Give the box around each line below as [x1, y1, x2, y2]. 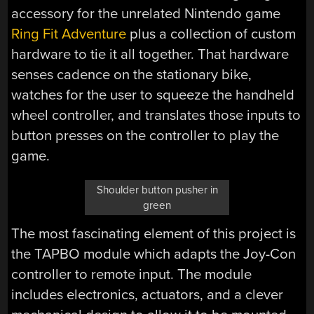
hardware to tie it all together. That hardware [11, 45, 289, 63]
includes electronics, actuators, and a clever [11, 286, 284, 304]
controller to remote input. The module [11, 266, 252, 284]
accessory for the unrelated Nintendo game [11, 4, 281, 22]
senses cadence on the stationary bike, [11, 65, 252, 83]
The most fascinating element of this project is [11, 225, 296, 243]
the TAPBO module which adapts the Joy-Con [11, 245, 296, 264]
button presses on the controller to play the [11, 126, 280, 144]
